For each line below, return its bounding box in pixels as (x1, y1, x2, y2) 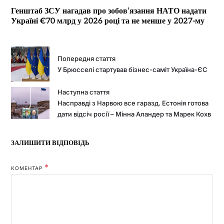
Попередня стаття (57, 54, 116, 63)
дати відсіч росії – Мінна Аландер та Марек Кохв (57, 110, 211, 118)
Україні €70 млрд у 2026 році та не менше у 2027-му (10, 16, 204, 26)
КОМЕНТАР (10, 165, 44, 171)
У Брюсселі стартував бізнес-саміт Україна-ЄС (57, 65, 208, 74)
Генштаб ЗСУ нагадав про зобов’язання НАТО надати (10, 6, 206, 16)
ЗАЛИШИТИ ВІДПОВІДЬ (10, 139, 89, 147)
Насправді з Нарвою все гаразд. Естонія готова (57, 99, 209, 107)
